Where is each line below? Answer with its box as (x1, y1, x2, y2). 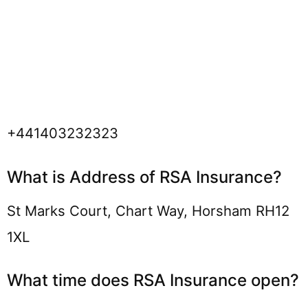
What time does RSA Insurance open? (7, 270, 299, 291)
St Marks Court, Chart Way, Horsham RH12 (7, 201, 289, 219)
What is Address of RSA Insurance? (7, 166, 282, 187)
